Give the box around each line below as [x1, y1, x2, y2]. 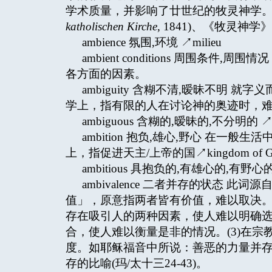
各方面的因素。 [66, 67, 146, 80]
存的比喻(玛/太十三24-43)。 [66, 257, 208, 270]
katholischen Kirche [66, 20, 157, 33]
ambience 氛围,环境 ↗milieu [81, 36, 222, 49]
